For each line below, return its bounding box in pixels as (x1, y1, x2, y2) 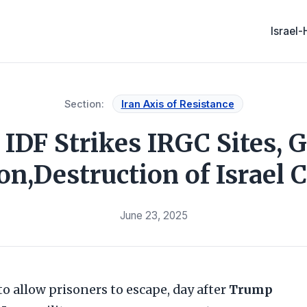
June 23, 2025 (119, 209, 188, 222)
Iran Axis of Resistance (121, 98, 234, 110)
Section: (64, 98, 104, 110)
